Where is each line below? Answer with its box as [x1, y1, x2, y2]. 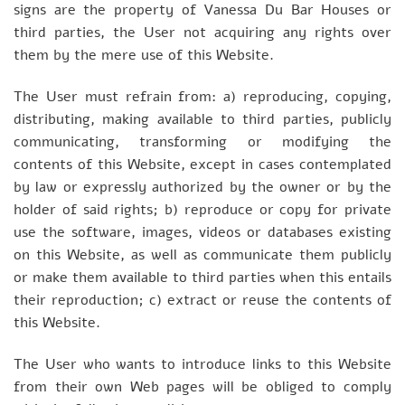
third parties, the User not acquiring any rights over [14, 23, 391, 43]
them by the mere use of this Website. [14, 45, 274, 66]
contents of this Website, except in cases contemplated [14, 155, 391, 175]
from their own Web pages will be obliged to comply [14, 376, 391, 397]
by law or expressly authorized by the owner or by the [14, 177, 391, 198]
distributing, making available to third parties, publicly [14, 109, 391, 130]
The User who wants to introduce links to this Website [14, 353, 391, 374]
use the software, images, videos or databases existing [14, 222, 391, 243]
